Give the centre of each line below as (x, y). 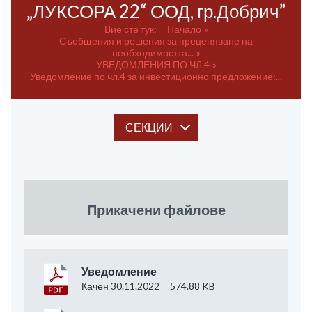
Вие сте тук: (130, 29)
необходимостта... (153, 53)
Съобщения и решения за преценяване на (156, 41)
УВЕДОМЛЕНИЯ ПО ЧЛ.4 (153, 64)
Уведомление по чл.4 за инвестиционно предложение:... (156, 76)
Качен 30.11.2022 (120, 286)
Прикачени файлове (156, 210)
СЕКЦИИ (149, 127)
